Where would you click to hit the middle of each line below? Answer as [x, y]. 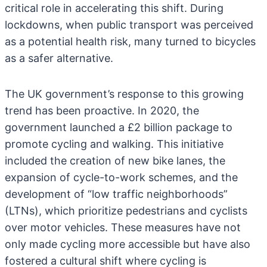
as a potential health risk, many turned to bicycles [130, 41]
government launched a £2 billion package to [119, 127]
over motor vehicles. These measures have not [123, 227]
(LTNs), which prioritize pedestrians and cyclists [126, 211]
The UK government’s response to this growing [124, 94]
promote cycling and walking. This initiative [114, 144]
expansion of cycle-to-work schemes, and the [121, 177]
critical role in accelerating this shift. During [114, 8]
